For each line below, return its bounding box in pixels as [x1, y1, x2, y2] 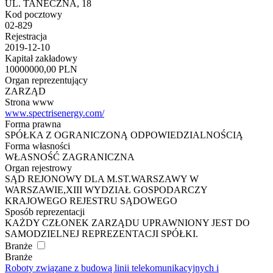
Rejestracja [5, 31, 47, 42]
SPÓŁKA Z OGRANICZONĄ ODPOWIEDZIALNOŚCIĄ [5, 130, 243, 141]
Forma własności [5, 141, 70, 152]
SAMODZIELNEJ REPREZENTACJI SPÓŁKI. [5, 229, 198, 239]
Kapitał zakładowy [5, 53, 77, 64]
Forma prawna [5, 119, 61, 130]
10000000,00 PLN [5, 64, 77, 75]
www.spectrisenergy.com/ [5, 108, 104, 119]
